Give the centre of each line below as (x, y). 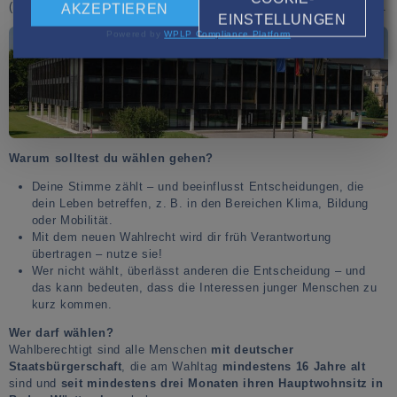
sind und (35, 383)
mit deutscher (252, 349)
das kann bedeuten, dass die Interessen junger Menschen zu (204, 287)
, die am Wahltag (172, 366)
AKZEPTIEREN (115, 9)
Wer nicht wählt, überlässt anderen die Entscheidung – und (198, 270)
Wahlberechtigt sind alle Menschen (109, 349)
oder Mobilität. (72, 220)
